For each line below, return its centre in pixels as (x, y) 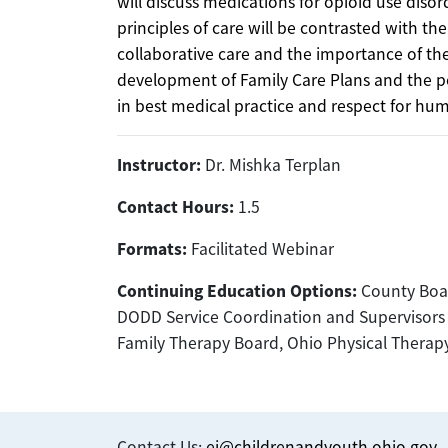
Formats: (152, 248)
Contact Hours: (175, 206)
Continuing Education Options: (237, 290)
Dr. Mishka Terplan (271, 164)
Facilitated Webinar (260, 248)
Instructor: (159, 164)
